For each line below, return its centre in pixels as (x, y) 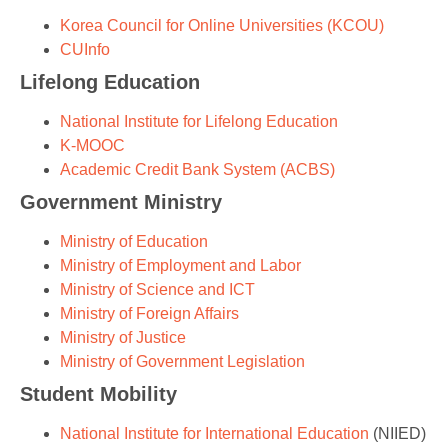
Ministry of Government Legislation (182, 361)
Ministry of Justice (123, 337)
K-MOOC (92, 145)
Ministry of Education (134, 241)
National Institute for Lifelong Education (199, 121)
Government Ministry (121, 201)
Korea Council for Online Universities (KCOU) (222, 25)
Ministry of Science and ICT (157, 289)
